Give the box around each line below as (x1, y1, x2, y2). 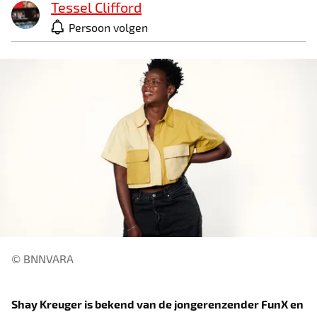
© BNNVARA (11, 251, 74, 265)
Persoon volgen (69, 20, 149, 34)
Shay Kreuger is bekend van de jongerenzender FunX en (11, 296, 304, 311)
